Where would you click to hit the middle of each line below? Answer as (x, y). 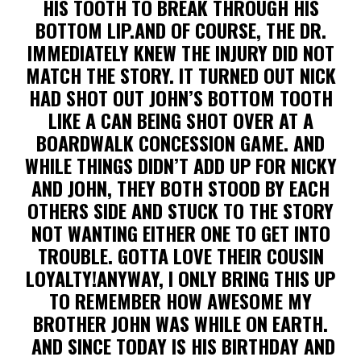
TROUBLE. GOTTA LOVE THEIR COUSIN (180, 255)
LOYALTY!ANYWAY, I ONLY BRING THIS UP (180, 278)
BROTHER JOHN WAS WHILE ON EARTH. (180, 323)
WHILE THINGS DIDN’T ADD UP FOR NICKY (180, 165)
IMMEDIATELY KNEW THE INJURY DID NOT (180, 52)
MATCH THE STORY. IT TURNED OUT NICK (180, 75)
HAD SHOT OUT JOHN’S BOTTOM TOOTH (180, 98)
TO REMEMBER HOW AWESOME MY (180, 301)
